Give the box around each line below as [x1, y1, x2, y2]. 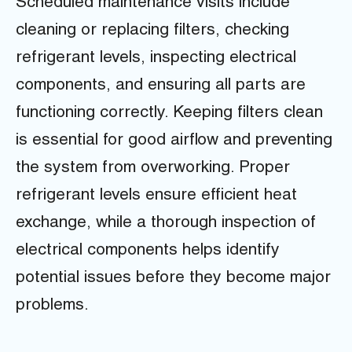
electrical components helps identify [16, 242, 280, 259]
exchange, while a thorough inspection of [16, 214, 316, 232]
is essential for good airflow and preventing [16, 132, 332, 149]
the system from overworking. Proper [16, 159, 290, 177]
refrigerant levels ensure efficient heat [16, 187, 297, 204]
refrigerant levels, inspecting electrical [16, 49, 296, 67]
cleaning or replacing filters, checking [16, 22, 289, 39]
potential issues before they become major [16, 269, 331, 287]
